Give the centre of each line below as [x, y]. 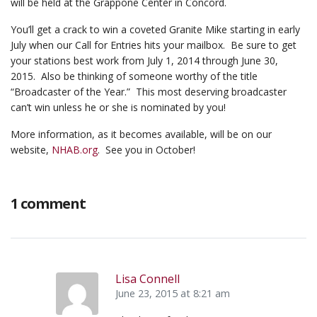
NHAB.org [75, 150]
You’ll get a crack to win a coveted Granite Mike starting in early [155, 29]
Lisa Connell [148, 279]
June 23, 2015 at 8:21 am [173, 293]
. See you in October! [146, 150]
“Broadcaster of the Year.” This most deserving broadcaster [149, 92]
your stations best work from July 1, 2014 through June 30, [144, 60]
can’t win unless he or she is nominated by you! [118, 107]
